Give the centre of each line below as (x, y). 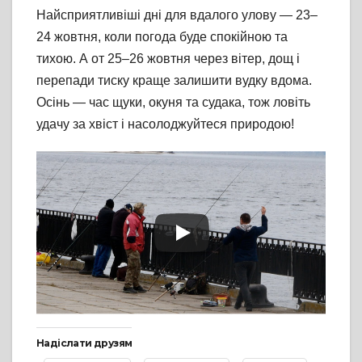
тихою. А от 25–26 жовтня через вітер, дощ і (168, 59)
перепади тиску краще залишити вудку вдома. (174, 81)
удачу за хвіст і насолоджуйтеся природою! (165, 124)
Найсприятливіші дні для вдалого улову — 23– (177, 15)
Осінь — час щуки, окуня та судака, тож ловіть (173, 103)
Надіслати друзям (84, 343)
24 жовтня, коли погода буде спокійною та (162, 37)
